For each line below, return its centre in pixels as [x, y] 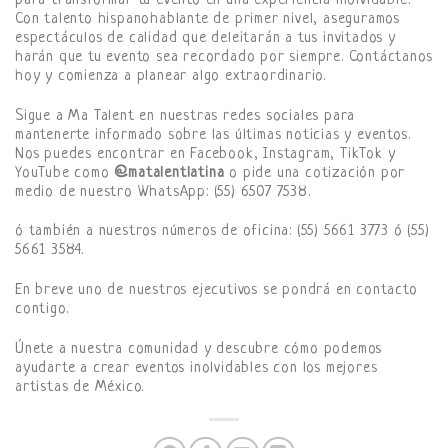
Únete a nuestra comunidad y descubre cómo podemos [199, 350]
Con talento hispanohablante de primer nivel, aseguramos [207, 19]
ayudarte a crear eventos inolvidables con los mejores [196, 369]
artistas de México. [80, 388]
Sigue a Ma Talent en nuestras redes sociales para [185, 116]
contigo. [42, 310]
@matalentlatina [169, 173]
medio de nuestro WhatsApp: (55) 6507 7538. [163, 192]
